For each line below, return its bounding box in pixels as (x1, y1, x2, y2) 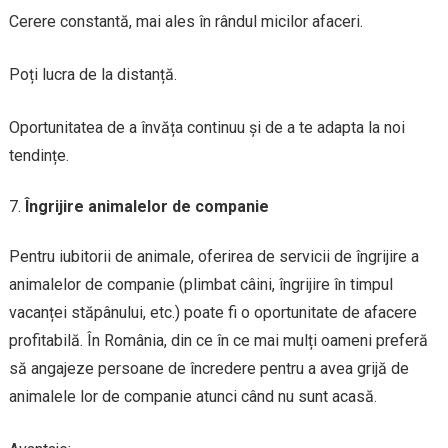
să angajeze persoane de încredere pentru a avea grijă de (8, 358, 409, 378)
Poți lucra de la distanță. (8, 64, 177, 84)
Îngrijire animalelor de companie (24, 196, 269, 216)
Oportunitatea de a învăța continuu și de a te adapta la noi (8, 117, 405, 137)
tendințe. (8, 145, 69, 165)
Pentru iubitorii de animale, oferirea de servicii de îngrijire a (8, 246, 419, 266)
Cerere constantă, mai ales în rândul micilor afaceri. (8, 11, 363, 31)
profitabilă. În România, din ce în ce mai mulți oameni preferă (8, 330, 428, 350)
